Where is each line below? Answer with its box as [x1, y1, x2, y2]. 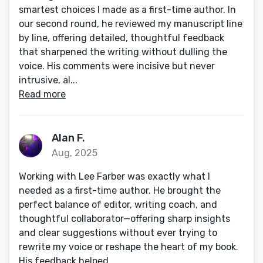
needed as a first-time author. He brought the [19, 185, 221, 196]
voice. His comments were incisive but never [19, 60, 215, 72]
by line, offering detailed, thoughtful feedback [19, 32, 224, 43]
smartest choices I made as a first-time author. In [19, 4, 236, 15]
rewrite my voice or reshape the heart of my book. [19, 241, 238, 252]
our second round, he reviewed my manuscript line [19, 18, 242, 29]
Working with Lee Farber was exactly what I [19, 171, 210, 182]
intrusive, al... [19, 75, 77, 86]
